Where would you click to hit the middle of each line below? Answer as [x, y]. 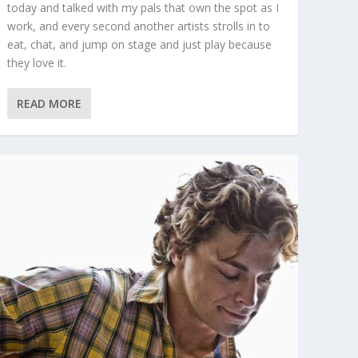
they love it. [36, 63]
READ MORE [49, 104]
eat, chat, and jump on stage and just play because [139, 45]
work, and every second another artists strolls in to [138, 26]
